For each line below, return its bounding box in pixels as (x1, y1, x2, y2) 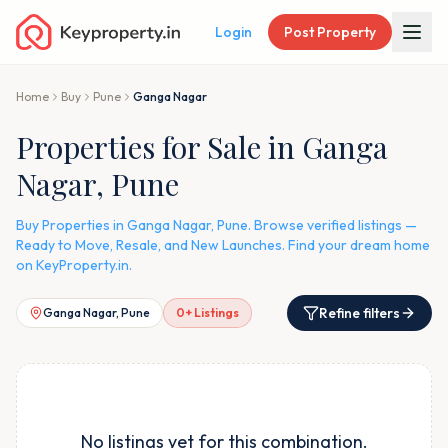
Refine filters (319, 304, 400, 322)
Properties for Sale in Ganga (16, 127, 388, 167)
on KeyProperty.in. (16, 256, 132, 274)
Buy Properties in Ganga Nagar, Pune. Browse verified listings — (16, 216, 417, 234)
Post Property (284, 23, 376, 41)
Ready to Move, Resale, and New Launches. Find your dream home (16, 236, 430, 254)
